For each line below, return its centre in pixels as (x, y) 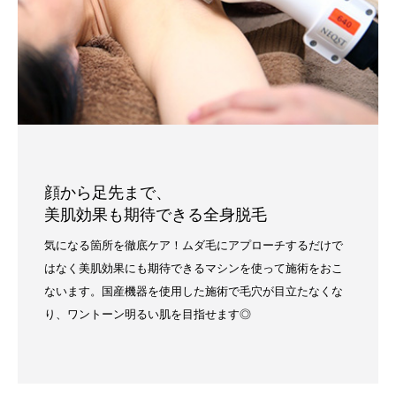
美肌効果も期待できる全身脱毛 (156, 215)
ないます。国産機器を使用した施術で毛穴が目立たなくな (194, 291)
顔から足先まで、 (108, 193)
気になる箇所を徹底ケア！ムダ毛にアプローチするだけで (194, 245)
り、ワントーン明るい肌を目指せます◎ (148, 314)
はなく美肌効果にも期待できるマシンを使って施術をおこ (194, 268)
